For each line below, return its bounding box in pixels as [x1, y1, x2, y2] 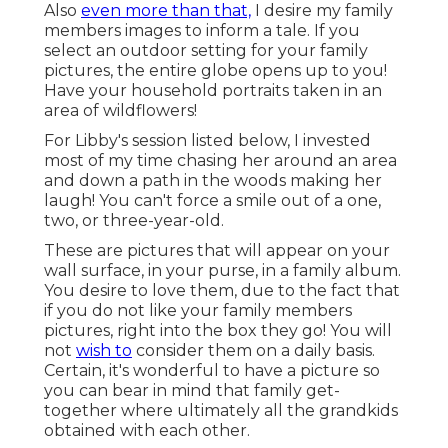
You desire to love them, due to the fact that [44, 281, 400, 301]
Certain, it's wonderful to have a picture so [44, 361, 380, 381]
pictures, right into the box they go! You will [44, 321, 392, 341]
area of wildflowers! [44, 101, 197, 121]
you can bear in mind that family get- [44, 381, 340, 401]
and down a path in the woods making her [44, 171, 382, 191]
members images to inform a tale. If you [44, 21, 360, 41]
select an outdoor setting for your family [44, 41, 368, 61]
